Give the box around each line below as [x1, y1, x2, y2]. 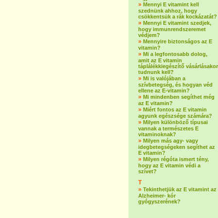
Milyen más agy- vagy [143, 138, 198, 144]
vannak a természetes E [138, 126, 199, 131]
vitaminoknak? [138, 131, 176, 137]
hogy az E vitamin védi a [138, 163, 200, 168]
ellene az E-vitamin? [138, 88, 190, 93]
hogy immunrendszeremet [138, 26, 206, 32]
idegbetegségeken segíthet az [138, 144, 215, 150]
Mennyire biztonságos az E [143, 38, 212, 44]
